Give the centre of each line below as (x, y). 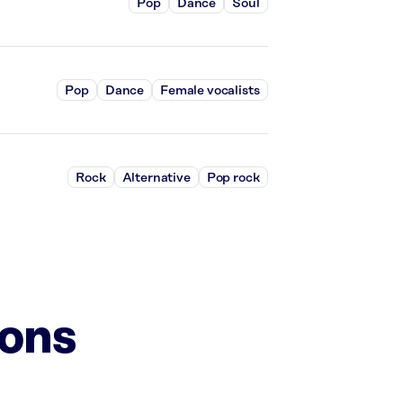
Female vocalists (210, 90)
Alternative (156, 178)
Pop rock (233, 178)
